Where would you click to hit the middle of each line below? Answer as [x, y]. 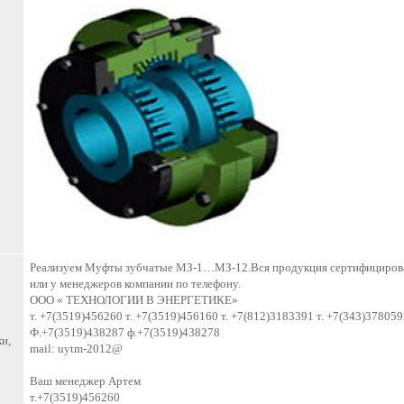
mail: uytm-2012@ [76, 349]
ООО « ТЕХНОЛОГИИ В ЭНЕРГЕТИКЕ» [134, 300]
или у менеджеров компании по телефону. [135, 284]
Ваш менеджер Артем [85, 381]
